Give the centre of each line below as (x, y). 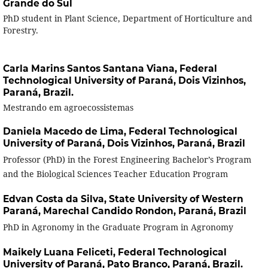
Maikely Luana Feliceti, (60, 252)
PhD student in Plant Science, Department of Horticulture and (127, 18)
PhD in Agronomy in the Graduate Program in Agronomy (118, 227)
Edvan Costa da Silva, (56, 199)
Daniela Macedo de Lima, (66, 131)
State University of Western (176, 199)
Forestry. (20, 30)
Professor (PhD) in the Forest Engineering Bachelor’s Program (127, 159)
